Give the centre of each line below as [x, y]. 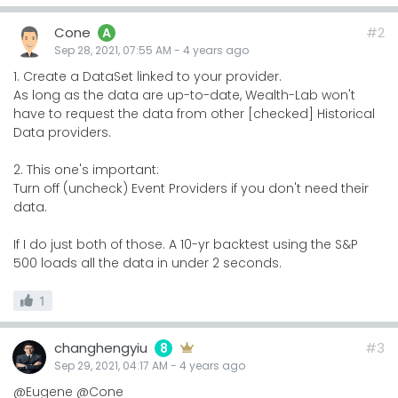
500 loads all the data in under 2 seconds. [147, 263]
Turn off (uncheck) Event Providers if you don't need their [191, 188]
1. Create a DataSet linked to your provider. [147, 76]
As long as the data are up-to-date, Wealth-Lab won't [184, 95]
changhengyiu [101, 347]
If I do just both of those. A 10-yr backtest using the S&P [186, 244]
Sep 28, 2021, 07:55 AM [113, 50]
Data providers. [62, 132]
